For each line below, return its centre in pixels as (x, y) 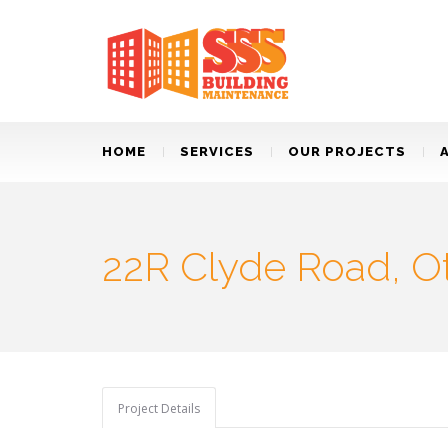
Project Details (159, 408)
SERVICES (217, 151)
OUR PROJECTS (347, 151)
